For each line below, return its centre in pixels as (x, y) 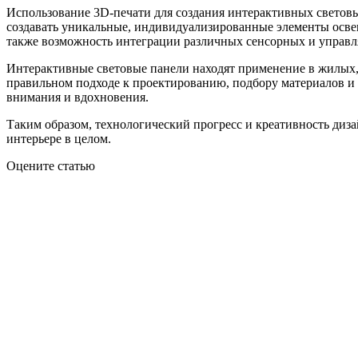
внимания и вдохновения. (78, 97)
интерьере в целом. (59, 139)
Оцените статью (51, 166)
